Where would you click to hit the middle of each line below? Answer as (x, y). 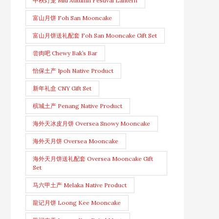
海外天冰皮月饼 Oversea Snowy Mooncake (92, 124)
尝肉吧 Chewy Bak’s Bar (65, 53)
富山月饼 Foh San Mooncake (73, 18)
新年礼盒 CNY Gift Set (62, 88)
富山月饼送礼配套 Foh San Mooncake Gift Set (95, 36)
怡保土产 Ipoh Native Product (73, 71)
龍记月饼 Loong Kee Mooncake (77, 203)
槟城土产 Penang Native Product (78, 106)
